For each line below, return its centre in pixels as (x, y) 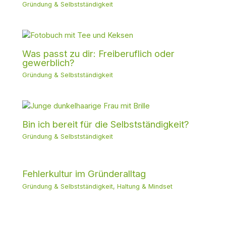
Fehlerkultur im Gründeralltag (84, 174)
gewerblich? (49, 62)
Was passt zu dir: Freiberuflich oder (99, 53)
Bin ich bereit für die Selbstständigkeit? (106, 124)
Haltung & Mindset (145, 186)
